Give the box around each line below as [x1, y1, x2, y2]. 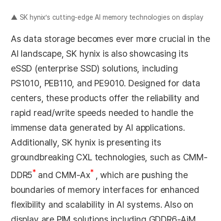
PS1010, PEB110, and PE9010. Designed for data [11, 77, 200, 88]
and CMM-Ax [37, 169, 91, 180]
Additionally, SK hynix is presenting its [11, 137, 161, 147]
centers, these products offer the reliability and [11, 92, 200, 103]
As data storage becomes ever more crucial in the [11, 33, 210, 44]
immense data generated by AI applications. [11, 122, 185, 133]
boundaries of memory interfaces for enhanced [11, 184, 200, 195]
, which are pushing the [95, 169, 188, 180]
